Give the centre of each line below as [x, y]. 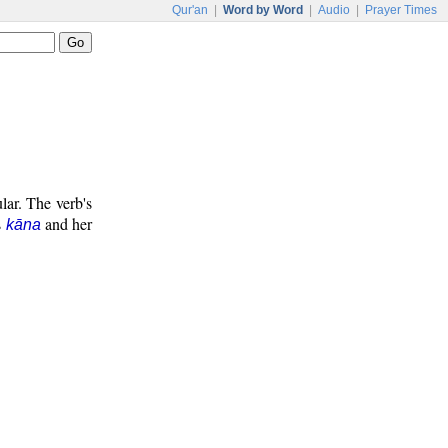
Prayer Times [401, 10]
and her [66, 223]
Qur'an [190, 10]
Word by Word [263, 10]
